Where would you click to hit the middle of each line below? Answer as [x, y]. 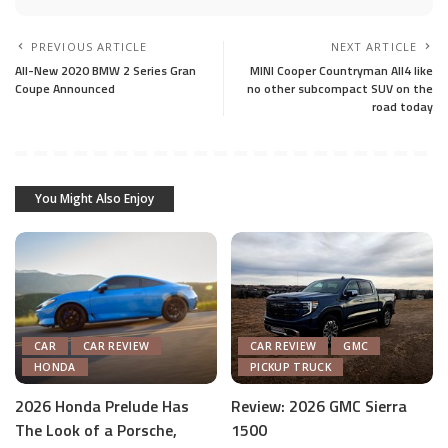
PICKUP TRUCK [290, 366]
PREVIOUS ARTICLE [89, 46]
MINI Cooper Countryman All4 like [341, 70]
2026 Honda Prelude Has [102, 405]
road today [402, 106]
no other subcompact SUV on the [340, 88]
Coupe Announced [65, 88]
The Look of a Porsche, [96, 429]
